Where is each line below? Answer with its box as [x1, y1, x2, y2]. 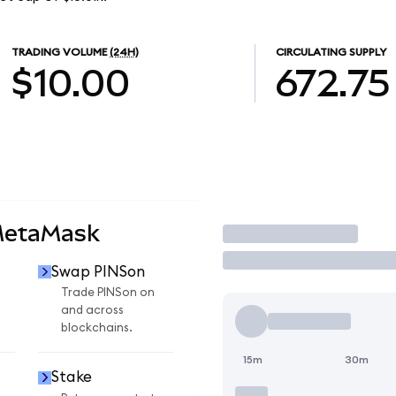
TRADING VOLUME [11, 47, 108, 58]
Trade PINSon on [61, 286, 155, 300]
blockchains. [61, 322, 133, 335]
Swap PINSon [50, 263, 145, 279]
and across [61, 304, 124, 317]
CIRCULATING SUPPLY [275, 47, 386, 58]
